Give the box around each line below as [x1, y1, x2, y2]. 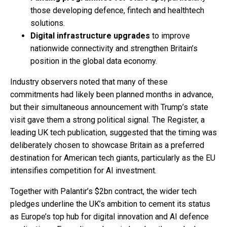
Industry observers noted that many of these [10, 77, 168, 87]
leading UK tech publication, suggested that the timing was [10, 127, 217, 137]
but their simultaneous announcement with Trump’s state [10, 102, 208, 112]
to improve [150, 30, 190, 41]
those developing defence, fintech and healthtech [30, 5, 204, 15]
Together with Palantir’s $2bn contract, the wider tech [10, 186, 197, 196]
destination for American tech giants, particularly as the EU [10, 153, 215, 163]
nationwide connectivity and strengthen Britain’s [30, 43, 198, 53]
